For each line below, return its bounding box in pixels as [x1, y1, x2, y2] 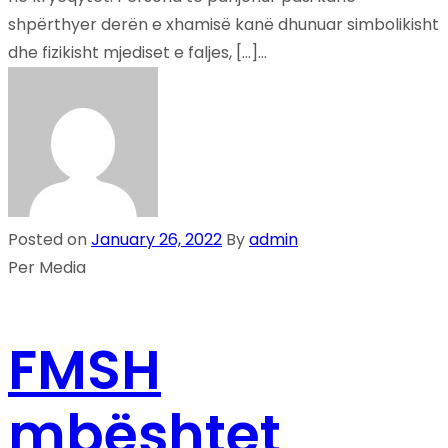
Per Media [8, 256, 86, 280]
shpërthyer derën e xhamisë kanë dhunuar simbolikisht [8, 13, 439, 37]
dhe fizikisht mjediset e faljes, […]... [8, 41, 267, 65]
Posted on [8, 228, 91, 252]
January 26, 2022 [91, 228, 222, 252]
